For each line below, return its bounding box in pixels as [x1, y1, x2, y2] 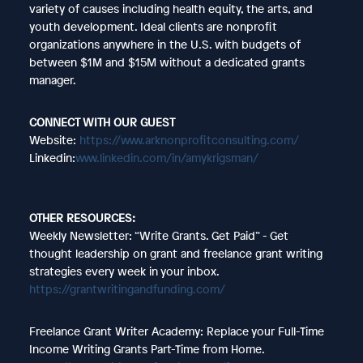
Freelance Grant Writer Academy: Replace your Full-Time [28, 322, 324, 339]
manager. [28, 71, 76, 88]
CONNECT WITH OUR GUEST [28, 113, 175, 130]
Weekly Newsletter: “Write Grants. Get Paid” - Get [28, 227, 288, 243]
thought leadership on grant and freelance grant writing [28, 245, 322, 261]
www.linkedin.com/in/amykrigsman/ [75, 149, 258, 165]
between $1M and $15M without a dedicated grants [28, 53, 305, 70]
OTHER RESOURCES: [28, 209, 135, 225]
